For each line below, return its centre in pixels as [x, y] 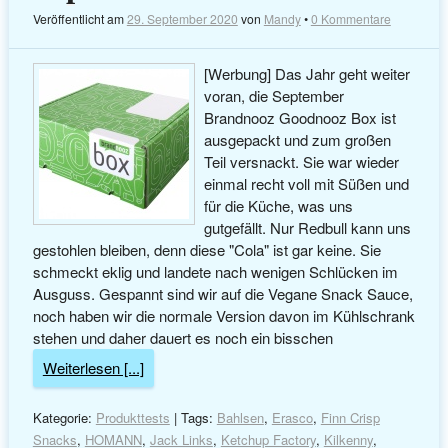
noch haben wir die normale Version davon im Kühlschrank [223, 316]
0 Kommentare [350, 18]
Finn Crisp [350, 418]
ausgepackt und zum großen [298, 140]
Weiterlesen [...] [93, 368]
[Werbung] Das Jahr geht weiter [307, 74]
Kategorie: [64, 418]
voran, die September [274, 96]
